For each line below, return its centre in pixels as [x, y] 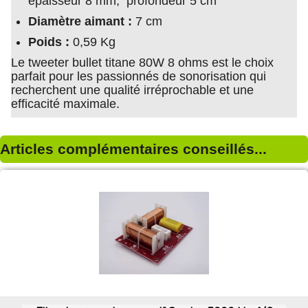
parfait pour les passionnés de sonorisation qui [139, 77]
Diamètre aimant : [80, 22]
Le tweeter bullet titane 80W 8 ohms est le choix [142, 63]
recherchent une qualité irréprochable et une [132, 90]
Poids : [51, 42]
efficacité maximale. [65, 104]
